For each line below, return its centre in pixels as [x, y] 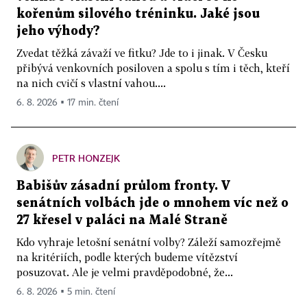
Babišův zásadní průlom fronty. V [123, 186]
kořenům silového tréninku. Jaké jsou [138, 14]
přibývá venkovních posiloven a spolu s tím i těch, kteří [153, 67]
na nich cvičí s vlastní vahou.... [91, 83]
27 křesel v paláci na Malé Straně [122, 220]
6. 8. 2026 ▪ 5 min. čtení [66, 292]
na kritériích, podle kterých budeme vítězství [127, 257]
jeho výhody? [58, 31]
